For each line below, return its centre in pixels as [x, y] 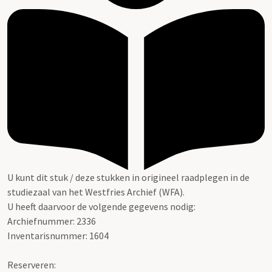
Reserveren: [32, 264]
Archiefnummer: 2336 [52, 221]
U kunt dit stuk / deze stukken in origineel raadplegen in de [128, 177]
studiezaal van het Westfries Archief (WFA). [96, 192]
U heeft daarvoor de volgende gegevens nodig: [101, 206]
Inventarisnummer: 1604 [58, 235]
